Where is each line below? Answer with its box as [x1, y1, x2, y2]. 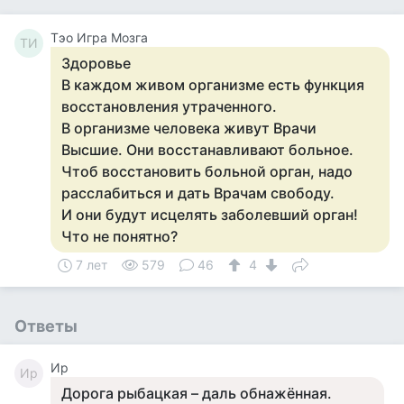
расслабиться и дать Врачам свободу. [61, 184, 335, 202]
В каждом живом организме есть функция [61, 76, 364, 94]
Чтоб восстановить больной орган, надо [61, 162, 353, 180]
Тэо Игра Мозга [50, 30, 148, 45]
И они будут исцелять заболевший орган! [61, 206, 358, 224]
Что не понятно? [61, 227, 178, 245]
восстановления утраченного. [61, 97, 277, 115]
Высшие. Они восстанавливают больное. [61, 141, 353, 159]
